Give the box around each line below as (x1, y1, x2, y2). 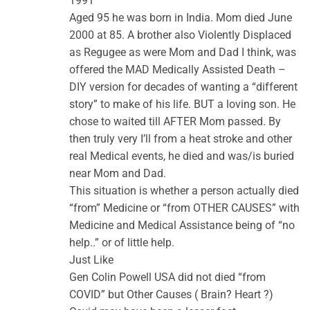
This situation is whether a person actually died (69, 184, 299, 198)
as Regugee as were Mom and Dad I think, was (69, 46, 296, 60)
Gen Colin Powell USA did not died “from (69, 271, 266, 284)
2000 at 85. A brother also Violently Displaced (69, 28, 291, 42)
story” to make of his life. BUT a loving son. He (69, 98, 295, 111)
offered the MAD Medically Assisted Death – (69, 63, 286, 77)
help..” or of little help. (69, 236, 174, 250)
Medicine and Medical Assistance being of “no (69, 219, 295, 232)
